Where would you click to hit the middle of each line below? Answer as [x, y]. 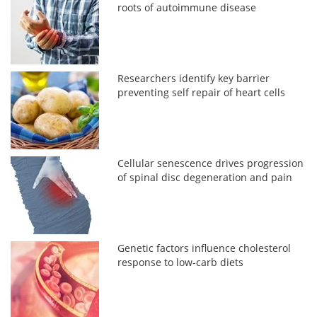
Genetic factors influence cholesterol [204, 248]
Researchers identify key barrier [194, 79]
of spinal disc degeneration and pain [205, 178]
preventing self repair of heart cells [202, 93]
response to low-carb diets [181, 263]
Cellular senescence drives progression [211, 163]
